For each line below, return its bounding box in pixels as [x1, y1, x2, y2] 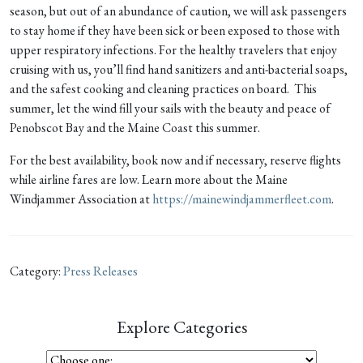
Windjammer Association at [10, 190, 152, 207]
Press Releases [63, 262, 138, 280]
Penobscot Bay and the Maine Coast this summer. [10, 118, 260, 136]
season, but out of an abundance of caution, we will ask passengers [10, 2, 347, 19]
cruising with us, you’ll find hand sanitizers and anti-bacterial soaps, [10, 60, 348, 78]
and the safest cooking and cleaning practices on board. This [10, 79, 317, 97]
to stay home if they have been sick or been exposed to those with [10, 21, 340, 39]
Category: [10, 262, 63, 280]
